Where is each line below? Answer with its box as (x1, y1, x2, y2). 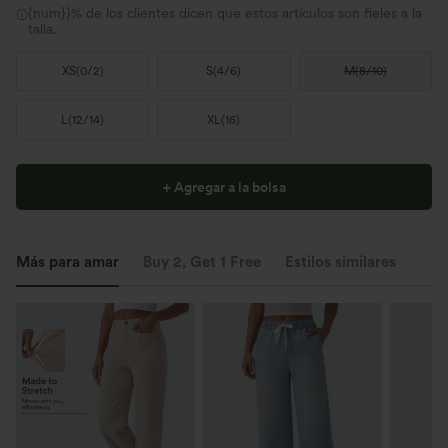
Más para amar (16, 253, 119, 272)
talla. (28, 21, 57, 38)
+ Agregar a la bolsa (162, 179, 286, 196)
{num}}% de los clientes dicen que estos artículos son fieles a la (28, 5, 423, 22)
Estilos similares (285, 253, 396, 272)
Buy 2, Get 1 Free (143, 253, 261, 272)
